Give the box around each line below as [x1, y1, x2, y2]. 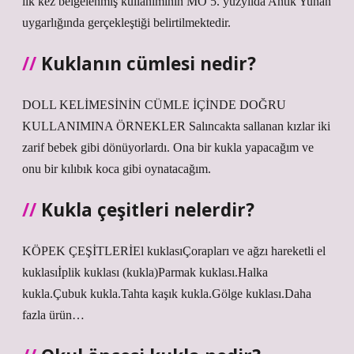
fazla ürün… [22, 308, 85, 322]
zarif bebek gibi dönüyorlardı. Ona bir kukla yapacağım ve [22, 141, 314, 154]
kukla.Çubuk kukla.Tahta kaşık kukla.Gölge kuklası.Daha [22, 287, 311, 300]
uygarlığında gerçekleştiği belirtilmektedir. [22, 16, 231, 29]
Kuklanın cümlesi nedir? [41, 51, 256, 76]
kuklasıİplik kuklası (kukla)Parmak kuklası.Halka [22, 265, 268, 279]
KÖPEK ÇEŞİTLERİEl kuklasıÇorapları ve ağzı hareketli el [22, 244, 326, 258]
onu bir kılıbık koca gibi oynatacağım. [22, 162, 211, 175]
